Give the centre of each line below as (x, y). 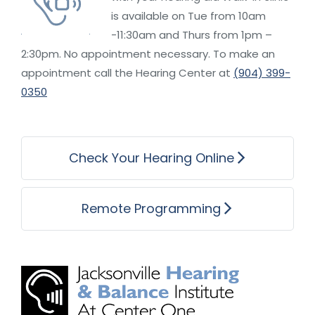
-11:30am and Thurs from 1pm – (192, 35)
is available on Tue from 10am (188, 16)
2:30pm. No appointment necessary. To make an (148, 54)
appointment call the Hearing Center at (127, 73)
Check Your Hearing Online (151, 158)
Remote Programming (151, 209)
